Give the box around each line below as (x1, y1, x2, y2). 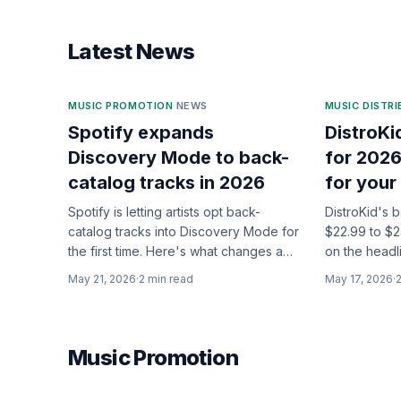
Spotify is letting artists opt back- (68, 204, 260, 219)
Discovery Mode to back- (68, 147, 289, 168)
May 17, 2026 (324, 272, 393, 286)
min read (145, 272, 193, 286)
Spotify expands (68, 122, 214, 143)
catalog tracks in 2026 (68, 172, 265, 193)
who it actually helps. (68, 263, 190, 278)
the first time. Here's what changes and (68, 243, 298, 259)
